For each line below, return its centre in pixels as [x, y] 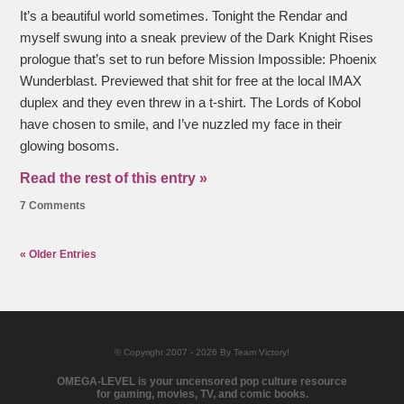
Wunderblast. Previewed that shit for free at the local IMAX [191, 82]
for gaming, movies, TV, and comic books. [202, 395]
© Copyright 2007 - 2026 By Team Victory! [202, 353]
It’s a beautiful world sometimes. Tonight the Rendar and [184, 17]
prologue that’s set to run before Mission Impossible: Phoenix [199, 60]
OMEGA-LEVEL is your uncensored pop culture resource [202, 382]
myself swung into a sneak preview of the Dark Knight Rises [197, 38]
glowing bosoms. [70, 147]
